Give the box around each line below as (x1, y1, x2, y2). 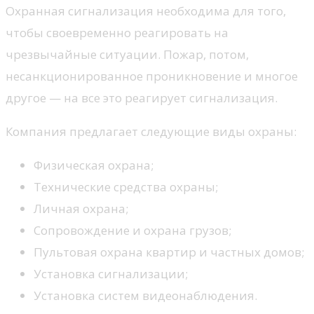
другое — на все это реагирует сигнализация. (6, 89, 278, 106)
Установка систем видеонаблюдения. (34, 287, 257, 303)
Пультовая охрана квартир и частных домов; (34, 243, 304, 260)
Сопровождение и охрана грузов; (34, 221, 231, 238)
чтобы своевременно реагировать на (6, 24, 228, 41)
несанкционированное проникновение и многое (6, 67, 298, 84)
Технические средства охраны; (34, 178, 218, 195)
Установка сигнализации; (34, 265, 188, 282)
